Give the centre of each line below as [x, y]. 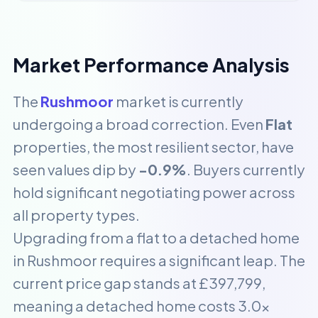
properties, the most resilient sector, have [153, 147]
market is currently [179, 101]
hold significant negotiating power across [154, 192]
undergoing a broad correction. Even [139, 124]
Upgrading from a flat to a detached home [156, 237]
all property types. [76, 215]
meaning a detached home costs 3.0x [141, 306]
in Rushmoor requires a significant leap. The [159, 260]
